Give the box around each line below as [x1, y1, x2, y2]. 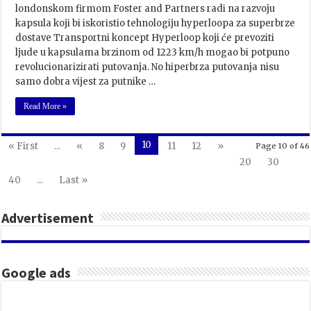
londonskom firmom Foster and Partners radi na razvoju [15, 2, 276, 15]
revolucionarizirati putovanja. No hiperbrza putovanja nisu [15, 60, 280, 73]
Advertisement [1, 208, 94, 226]
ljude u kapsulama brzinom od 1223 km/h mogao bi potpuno [15, 46, 290, 58]
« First [8, 140, 39, 152]
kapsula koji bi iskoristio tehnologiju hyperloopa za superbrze [15, 17, 296, 29]
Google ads [1, 263, 72, 281]
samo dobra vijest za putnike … [15, 75, 156, 87]
